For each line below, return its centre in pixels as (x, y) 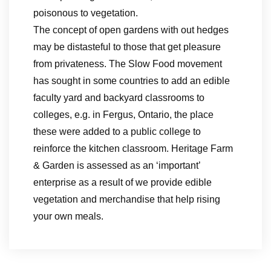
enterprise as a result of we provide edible (122, 182)
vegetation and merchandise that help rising (127, 199)
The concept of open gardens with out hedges (131, 30)
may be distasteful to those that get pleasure (127, 47)
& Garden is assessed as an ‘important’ (117, 165)
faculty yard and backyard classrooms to (119, 98)
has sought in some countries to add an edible (132, 81)
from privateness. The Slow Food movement (128, 64)
